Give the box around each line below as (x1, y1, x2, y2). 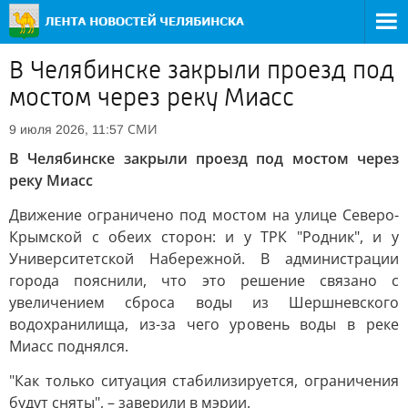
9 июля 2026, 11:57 (9, 122, 124, 137)
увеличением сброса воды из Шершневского (9, 292, 399, 312)
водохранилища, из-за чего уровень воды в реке (9, 314, 399, 334)
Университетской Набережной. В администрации (9, 249, 399, 269)
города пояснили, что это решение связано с (9, 270, 399, 291)
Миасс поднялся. (9, 336, 128, 356)
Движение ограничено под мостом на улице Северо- (9, 205, 399, 225)
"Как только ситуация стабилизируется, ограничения (9, 371, 399, 391)
